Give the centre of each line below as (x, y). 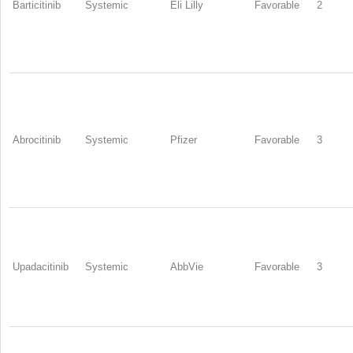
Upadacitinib (41, 266)
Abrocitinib (37, 139)
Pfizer (184, 139)
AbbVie (187, 266)
